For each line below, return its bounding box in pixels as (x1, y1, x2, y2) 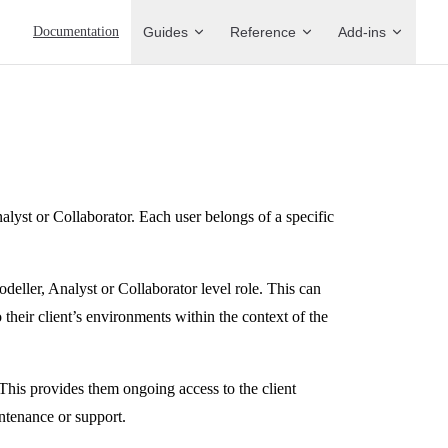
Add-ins (338, 24, 386, 40)
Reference (230, 24, 296, 40)
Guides (143, 24, 188, 40)
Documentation (33, 24, 119, 39)
